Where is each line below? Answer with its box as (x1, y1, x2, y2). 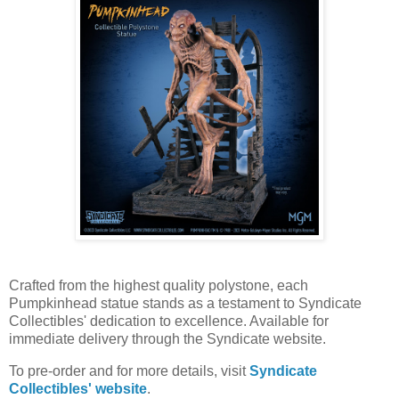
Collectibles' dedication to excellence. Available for (9, 313, 329, 330)
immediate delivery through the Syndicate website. (9, 331, 326, 347)
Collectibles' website (9, 380, 147, 396)
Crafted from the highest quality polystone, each (9, 278, 308, 294)
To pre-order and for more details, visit (9, 362, 249, 379)
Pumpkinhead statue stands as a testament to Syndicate (9, 296, 362, 312)
